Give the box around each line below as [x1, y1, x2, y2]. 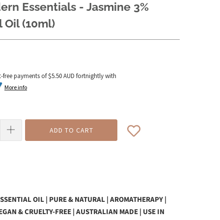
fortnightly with [75, 71, 116, 80]
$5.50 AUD [48, 71, 75, 80]
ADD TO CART [49, 126, 93, 135]
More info [4, 83, 27, 91]
